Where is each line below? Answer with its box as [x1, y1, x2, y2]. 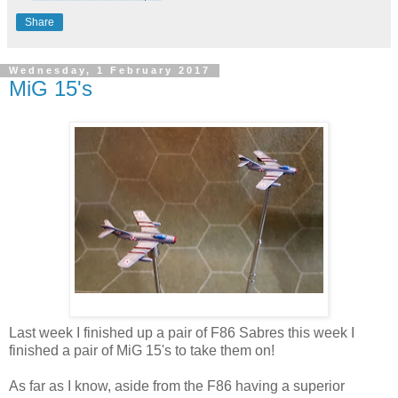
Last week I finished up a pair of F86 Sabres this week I [9, 325, 354, 341]
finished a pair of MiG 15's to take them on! [9, 343, 275, 359]
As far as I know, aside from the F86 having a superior [9, 378, 345, 394]
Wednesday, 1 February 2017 [9, 65, 211, 76]
